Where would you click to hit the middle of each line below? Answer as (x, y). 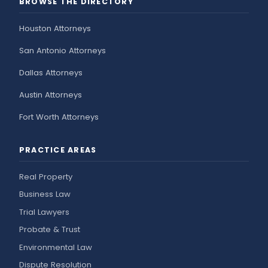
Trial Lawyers (44, 212)
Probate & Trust (50, 230)
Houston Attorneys (55, 28)
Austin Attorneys (51, 95)
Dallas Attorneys (51, 72)
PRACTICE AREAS (58, 150)
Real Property (46, 176)
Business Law (45, 194)
